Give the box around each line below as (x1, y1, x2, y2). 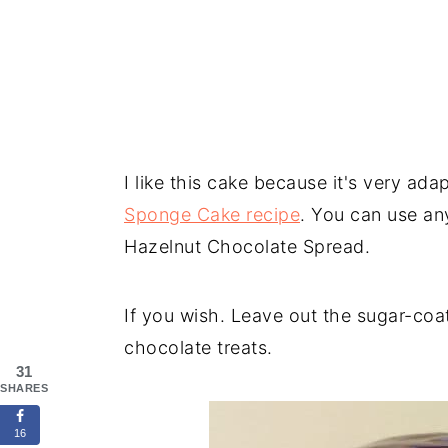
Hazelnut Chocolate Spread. (124, 235, 370, 257)
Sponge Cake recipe (124, 203, 300, 225)
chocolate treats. (124, 336, 273, 358)
